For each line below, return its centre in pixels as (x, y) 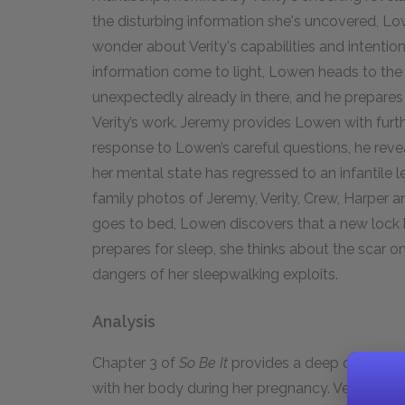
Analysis (124, 321)
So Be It (203, 363)
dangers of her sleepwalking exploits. (219, 274)
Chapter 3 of (136, 363)
